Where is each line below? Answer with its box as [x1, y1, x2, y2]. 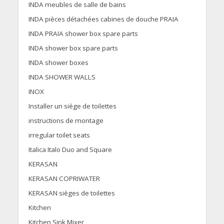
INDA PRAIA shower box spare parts [28, 29, 138, 38]
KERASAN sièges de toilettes [28, 188, 115, 198]
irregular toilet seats [28, 130, 90, 140]
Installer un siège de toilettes [28, 101, 116, 111]
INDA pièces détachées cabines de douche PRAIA [28, 14, 178, 24]
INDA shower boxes [28, 58, 88, 67]
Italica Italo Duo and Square [28, 145, 112, 154]
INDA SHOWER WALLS [28, 72, 95, 82]
